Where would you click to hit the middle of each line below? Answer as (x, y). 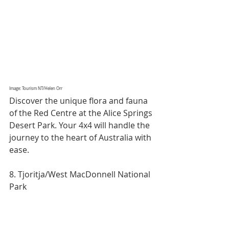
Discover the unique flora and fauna (79, 100)
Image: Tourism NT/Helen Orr (36, 88)
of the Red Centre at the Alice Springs (82, 113)
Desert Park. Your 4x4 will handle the (81, 125)
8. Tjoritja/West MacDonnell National (81, 174)
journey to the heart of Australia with (81, 137)
